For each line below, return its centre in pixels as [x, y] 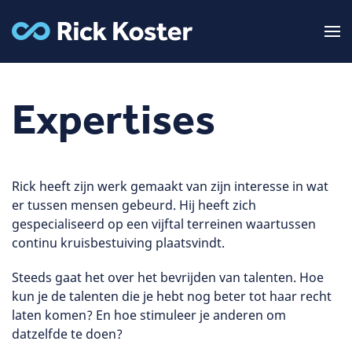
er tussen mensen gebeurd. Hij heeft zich [134, 205]
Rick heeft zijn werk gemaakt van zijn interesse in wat [170, 186]
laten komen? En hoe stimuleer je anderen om [149, 315]
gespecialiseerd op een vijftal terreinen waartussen [164, 224]
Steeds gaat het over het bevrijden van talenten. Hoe [168, 277]
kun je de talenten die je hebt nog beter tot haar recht [172, 296]
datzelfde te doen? [67, 334]
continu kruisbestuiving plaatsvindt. [118, 243]
